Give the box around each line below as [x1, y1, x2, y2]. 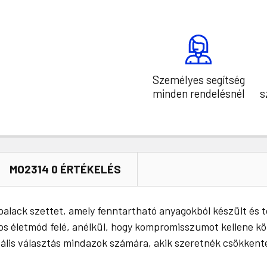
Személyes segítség [152, 72, 245, 86]
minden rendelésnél [152, 86, 245, 100]
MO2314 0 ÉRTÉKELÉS [10, 162, 121, 176]
